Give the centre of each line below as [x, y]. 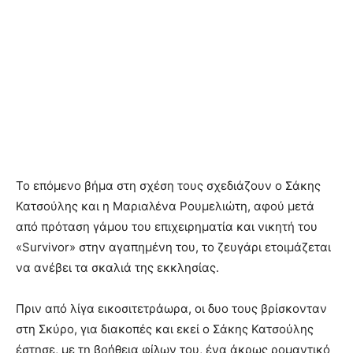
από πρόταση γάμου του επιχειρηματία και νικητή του [167, 226]
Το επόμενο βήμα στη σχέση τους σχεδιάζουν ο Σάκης [168, 185]
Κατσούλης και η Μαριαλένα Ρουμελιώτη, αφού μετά [165, 206]
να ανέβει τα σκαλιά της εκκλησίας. [117, 267]
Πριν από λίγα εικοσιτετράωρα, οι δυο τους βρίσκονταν [171, 308]
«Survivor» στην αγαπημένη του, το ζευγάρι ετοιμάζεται [173, 247]
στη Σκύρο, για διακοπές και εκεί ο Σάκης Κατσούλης [165, 329]
